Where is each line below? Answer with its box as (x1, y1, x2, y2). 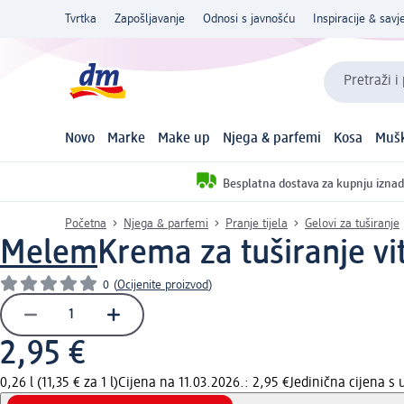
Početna (65, 216, 106, 230)
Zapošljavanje (115, 13, 185, 25)
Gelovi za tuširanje (305, 216, 399, 230)
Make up (157, 132, 210, 147)
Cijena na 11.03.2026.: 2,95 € (118, 375, 289, 390)
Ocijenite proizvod (117, 278, 208, 291)
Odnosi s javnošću (203, 13, 295, 25)
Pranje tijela (225, 216, 288, 230)
